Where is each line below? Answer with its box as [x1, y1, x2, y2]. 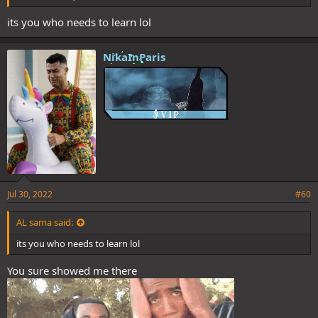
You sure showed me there [7, 263, 137, 278]
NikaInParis [103, 50, 165, 64]
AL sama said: [16, 216, 73, 229]
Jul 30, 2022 [7, 188, 53, 200]
